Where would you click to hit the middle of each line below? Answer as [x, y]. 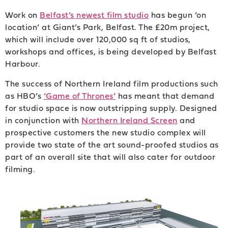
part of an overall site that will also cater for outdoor [110, 156]
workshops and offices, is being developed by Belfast [111, 52]
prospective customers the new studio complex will [106, 132]
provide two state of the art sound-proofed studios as [112, 144]
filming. [22, 169]
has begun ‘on [177, 15]
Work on [22, 15]
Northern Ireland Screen [130, 120]
